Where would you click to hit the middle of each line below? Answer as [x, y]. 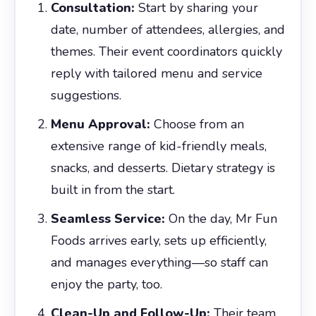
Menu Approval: [100, 124]
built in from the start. [113, 189]
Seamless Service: [108, 218]
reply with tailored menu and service [156, 73]
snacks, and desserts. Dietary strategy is [163, 168]
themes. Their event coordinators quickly [166, 51]
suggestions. [86, 95]
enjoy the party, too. [106, 284]
